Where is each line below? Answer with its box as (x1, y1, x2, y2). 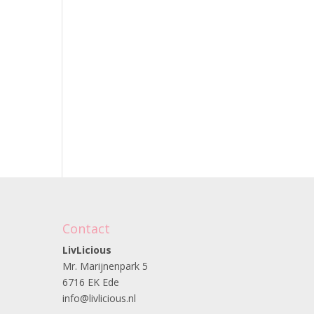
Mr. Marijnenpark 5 (62, 259, 149, 273)
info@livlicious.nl (62, 292, 137, 305)
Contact (62, 220, 111, 237)
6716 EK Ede (62, 275, 120, 289)
